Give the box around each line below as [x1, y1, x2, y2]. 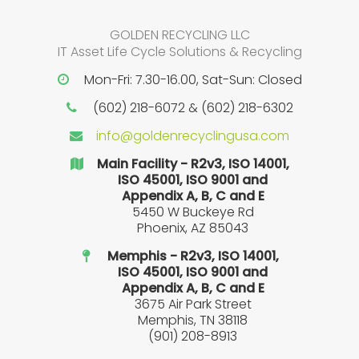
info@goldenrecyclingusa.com [96, 126, 289, 145]
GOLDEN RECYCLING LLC [109, 25, 250, 44]
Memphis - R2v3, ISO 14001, [107, 246, 279, 265]
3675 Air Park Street [134, 294, 252, 313]
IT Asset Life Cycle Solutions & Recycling [57, 42, 302, 61]
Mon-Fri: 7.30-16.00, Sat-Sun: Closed [83, 70, 302, 89]
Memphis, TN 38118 [138, 310, 248, 329]
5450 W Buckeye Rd [131, 202, 254, 221]
